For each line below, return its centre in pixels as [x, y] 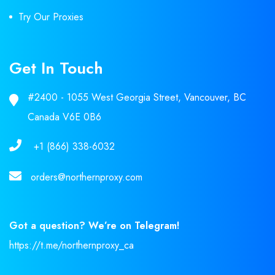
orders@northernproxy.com [87, 177]
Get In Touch [56, 68]
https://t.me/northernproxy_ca [72, 245]
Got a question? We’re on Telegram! [94, 225]
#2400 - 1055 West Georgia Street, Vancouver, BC [137, 97]
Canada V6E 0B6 [64, 117]
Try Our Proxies [51, 17]
